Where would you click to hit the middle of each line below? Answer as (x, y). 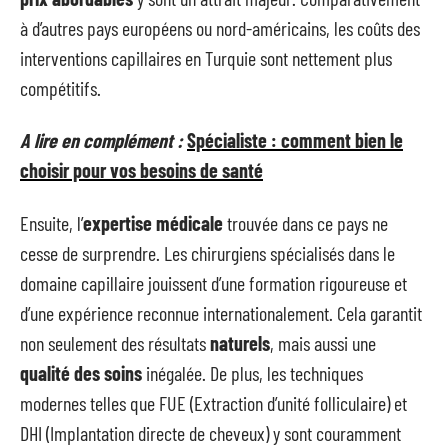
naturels (240, 342)
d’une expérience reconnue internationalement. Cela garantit (221, 312)
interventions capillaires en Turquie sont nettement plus (206, 57)
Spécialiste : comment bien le (295, 140)
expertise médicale (153, 222)
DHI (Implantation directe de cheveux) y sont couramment (210, 432)
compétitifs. (60, 87)
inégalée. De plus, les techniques (252, 372)
